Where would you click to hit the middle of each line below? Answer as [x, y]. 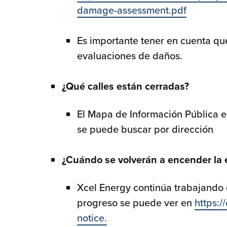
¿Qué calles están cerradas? [125, 86]
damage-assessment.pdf [132, 10]
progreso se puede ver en [136, 203]
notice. [92, 218]
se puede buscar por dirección [145, 129]
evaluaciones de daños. [130, 56]
